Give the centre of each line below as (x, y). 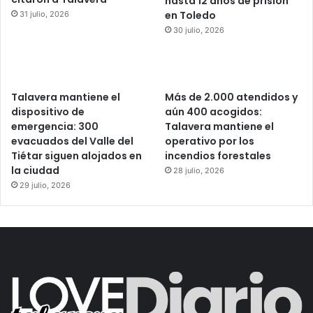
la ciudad (35, 171)
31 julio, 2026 (44, 14)
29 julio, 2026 (45, 185)
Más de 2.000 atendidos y (232, 97)
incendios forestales (218, 156)
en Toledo (191, 16)
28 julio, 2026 (199, 171)
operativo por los (210, 141)
